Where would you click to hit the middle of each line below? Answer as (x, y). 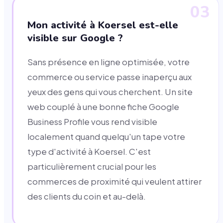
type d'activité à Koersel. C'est (89, 151)
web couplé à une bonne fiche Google (103, 107)
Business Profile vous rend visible (92, 121)
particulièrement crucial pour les (92, 166)
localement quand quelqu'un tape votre (106, 136)
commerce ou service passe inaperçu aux (110, 77)
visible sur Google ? (75, 38)
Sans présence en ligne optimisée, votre (109, 62)
